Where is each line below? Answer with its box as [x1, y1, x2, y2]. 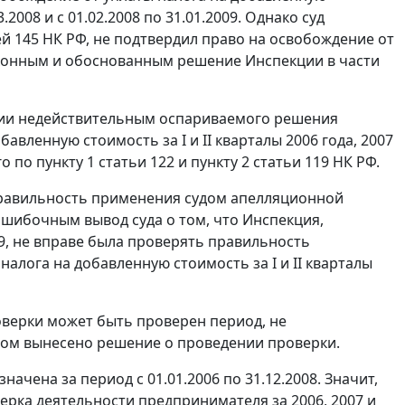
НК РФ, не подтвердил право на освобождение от [39, 29, 394, 50]
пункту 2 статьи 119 [191, 152, 329, 173]
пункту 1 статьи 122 [36, 152, 174, 173]
